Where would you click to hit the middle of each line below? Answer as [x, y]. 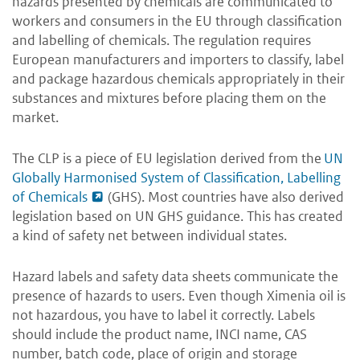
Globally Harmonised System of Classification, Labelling [176, 178]
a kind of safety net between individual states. [149, 236]
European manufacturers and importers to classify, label [178, 60]
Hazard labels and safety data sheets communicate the [175, 277]
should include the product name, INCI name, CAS [160, 335]
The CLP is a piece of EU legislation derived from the [168, 159]
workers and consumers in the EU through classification [177, 21]
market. [37, 118]
